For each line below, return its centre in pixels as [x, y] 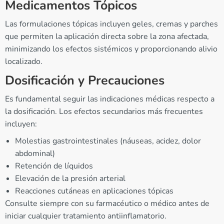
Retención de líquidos [54, 166]
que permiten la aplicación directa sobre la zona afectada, [107, 37]
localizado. [24, 62]
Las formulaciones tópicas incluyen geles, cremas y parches [111, 24]
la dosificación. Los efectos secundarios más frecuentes [104, 112]
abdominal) [35, 154]
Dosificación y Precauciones [85, 81]
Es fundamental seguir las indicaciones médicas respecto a [110, 99]
